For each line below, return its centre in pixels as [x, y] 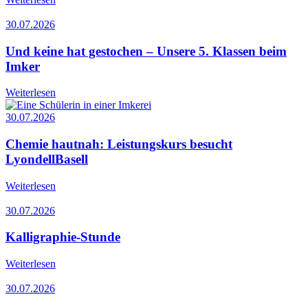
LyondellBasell [47, 159]
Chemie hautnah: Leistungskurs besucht [119, 144]
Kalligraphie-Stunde [63, 237]
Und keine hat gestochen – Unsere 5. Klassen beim [146, 51]
